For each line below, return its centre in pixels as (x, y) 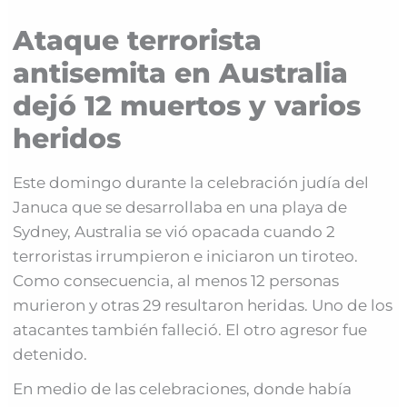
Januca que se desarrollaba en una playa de (180, 207)
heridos (67, 138)
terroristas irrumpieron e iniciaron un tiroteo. (186, 256)
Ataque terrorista (138, 40)
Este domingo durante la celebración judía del (191, 182)
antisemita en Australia (181, 73)
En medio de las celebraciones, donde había (183, 388)
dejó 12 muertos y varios (187, 105)
